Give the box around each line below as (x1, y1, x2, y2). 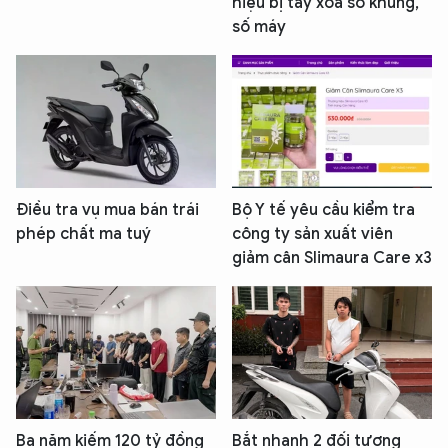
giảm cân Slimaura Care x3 (232, 247, 432, 268)
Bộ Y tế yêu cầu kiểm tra (232, 199, 415, 220)
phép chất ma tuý (16, 223, 151, 244)
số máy (232, 16, 286, 37)
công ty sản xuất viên (232, 223, 393, 244)
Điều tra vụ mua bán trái (16, 199, 199, 220)
